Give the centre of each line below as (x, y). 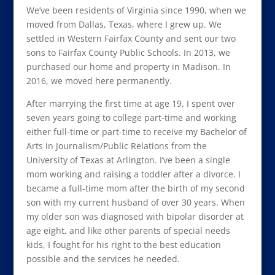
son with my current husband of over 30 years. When (135, 202)
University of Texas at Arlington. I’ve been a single (128, 160)
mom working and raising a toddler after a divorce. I (133, 174)
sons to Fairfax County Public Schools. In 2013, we (128, 52)
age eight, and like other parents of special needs (128, 230)
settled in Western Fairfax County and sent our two (131, 38)
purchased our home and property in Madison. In (128, 67)
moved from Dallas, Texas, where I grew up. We (124, 24)
